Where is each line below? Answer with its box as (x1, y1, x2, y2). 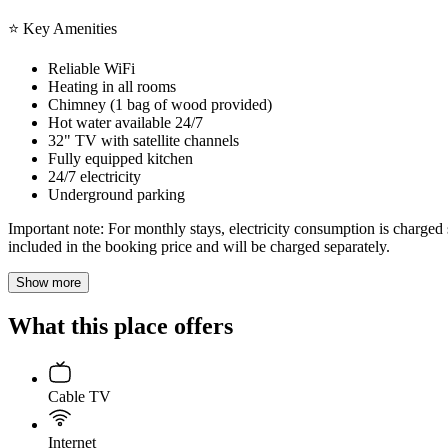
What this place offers (8, 312, 233, 339)
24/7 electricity (48, 167, 141, 185)
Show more (16, 274, 81, 290)
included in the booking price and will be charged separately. (8, 237, 390, 255)
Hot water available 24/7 (48, 113, 203, 131)
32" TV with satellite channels (48, 131, 239, 149)
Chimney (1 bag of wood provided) (48, 95, 272, 113)
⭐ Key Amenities (8, 19, 117, 37)
